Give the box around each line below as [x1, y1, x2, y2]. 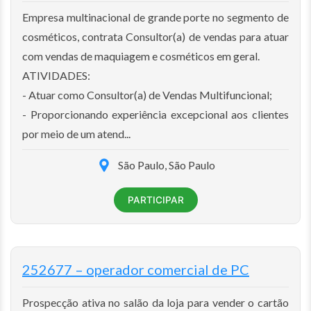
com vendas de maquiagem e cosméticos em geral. [22, 49, 260, 62]
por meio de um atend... [22, 126, 131, 140]
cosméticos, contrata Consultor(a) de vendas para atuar [22, 29, 289, 43]
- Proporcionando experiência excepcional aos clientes [22, 107, 289, 121]
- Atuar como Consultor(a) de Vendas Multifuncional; [22, 87, 272, 101]
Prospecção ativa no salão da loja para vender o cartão [22, 295, 289, 309]
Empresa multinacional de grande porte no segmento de [22, 10, 289, 24]
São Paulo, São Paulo [118, 158, 215, 171]
